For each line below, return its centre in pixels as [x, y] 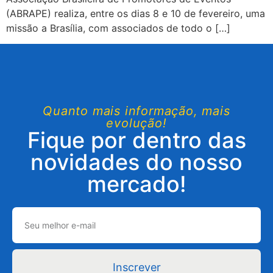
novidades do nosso [136, 162]
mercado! [136, 184]
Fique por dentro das [136, 140]
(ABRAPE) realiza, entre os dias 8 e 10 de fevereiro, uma [136, 13]
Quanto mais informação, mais [136, 111]
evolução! [136, 123]
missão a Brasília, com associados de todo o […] [118, 28]
